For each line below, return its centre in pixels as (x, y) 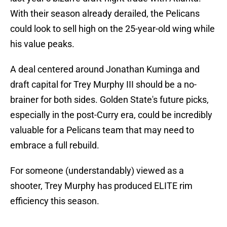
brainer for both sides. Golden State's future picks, (109, 100)
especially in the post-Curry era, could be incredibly (111, 115)
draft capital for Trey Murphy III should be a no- (103, 85)
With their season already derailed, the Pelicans (105, 14)
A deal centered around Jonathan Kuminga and (105, 69)
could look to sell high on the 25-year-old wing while (112, 29)
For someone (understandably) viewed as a (97, 171)
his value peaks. (42, 44)
